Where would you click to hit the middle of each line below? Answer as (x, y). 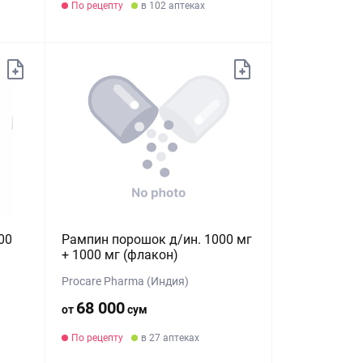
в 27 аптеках (171, 338)
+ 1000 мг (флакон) (120, 255)
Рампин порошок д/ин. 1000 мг (157, 239)
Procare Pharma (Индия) (126, 281)
